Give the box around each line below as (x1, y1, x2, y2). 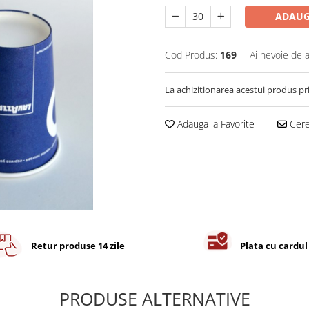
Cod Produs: (165, 48, 217, 61)
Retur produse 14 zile (30, 239, 125, 252)
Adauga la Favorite (175, 117, 255, 130)
